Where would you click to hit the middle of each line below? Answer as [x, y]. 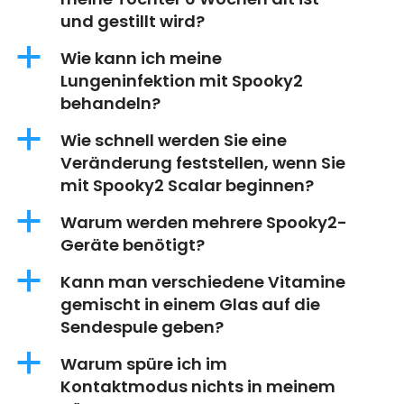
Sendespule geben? [142, 327]
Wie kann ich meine [141, 59]
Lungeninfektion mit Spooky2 [182, 81]
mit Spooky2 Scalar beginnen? [187, 186]
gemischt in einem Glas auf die [190, 305]
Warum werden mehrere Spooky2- [204, 223]
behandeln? [110, 104]
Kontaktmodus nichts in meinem [198, 387]
